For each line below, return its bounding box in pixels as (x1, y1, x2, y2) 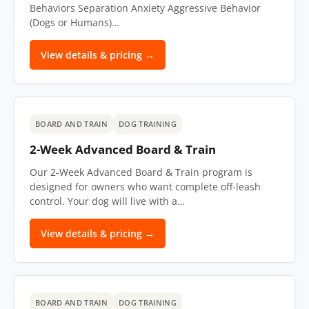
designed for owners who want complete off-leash (30, 180, 261, 193)
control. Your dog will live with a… (30, 195, 185, 208)
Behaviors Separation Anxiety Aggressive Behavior (30, 1, 261, 14)
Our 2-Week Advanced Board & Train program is (30, 166, 252, 179)
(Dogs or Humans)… (30, 16, 119, 29)
